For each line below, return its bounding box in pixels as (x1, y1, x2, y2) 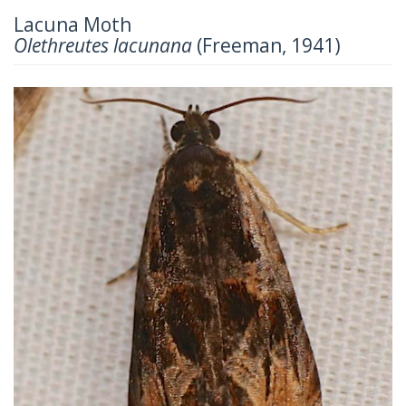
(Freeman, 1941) (192, 32, 341, 58)
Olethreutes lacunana (14, 32, 192, 58)
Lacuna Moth (14, 11, 131, 37)
